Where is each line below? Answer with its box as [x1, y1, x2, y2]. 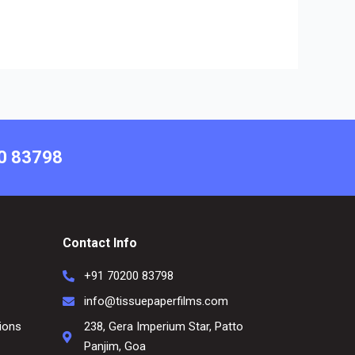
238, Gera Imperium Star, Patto [84, 319, 244, 334]
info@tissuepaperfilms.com [84, 294, 229, 309]
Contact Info [62, 235, 137, 251]
